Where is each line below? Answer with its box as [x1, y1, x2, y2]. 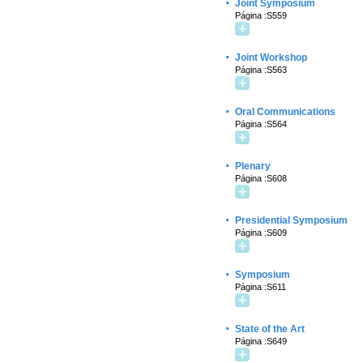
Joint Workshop [235, 52, 307, 63]
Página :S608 [235, 173, 287, 183]
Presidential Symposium [235, 215, 348, 226]
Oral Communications [235, 106, 335, 117]
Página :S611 [235, 282, 286, 292]
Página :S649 [235, 336, 287, 346]
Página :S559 [235, 11, 287, 20]
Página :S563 [235, 65, 287, 75]
